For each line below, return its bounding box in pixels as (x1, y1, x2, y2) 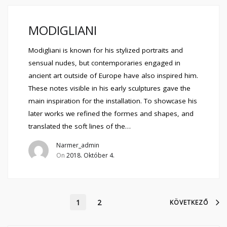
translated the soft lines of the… (28, 122, 131, 131)
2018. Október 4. (66, 151, 115, 160)
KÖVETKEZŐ (170, 198, 208, 207)
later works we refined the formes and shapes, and (28, 109, 194, 118)
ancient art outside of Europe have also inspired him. (28, 71, 198, 80)
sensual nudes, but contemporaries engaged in (28, 58, 180, 67)
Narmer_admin (56, 141, 99, 149)
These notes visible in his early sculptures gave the (28, 84, 191, 93)
